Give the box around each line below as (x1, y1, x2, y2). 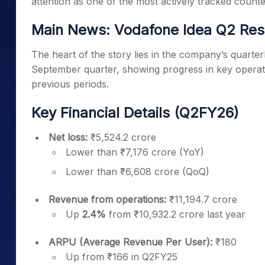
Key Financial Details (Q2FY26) (31, 104, 239, 121)
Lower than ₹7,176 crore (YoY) (66, 146, 204, 158)
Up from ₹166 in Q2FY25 (66, 251, 177, 263)
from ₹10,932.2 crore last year (106, 208, 245, 220)
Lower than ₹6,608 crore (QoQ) (66, 166, 209, 177)
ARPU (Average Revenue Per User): (49, 236, 212, 248)
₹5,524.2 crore (88, 131, 156, 143)
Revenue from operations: (49, 193, 166, 205)
